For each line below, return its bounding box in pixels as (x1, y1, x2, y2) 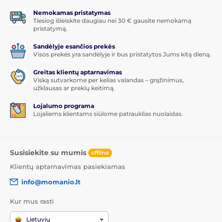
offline (91, 149, 109, 157)
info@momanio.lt (21, 177, 81, 186)
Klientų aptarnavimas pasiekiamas (10, 163, 125, 171)
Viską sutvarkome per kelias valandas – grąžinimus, (33, 76, 184, 84)
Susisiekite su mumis (10, 148, 88, 157)
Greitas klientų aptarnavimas (33, 68, 122, 76)
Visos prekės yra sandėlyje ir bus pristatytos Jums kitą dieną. (33, 50, 211, 58)
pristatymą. (33, 24, 67, 32)
